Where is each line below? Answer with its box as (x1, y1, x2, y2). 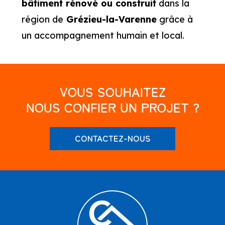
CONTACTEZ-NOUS (74, 132, 151, 145)
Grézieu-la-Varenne (63, 14, 157, 26)
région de (21, 14, 63, 26)
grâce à (156, 14, 193, 26)
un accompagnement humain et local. (21, 30, 184, 42)
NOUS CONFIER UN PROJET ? (26, 98, 199, 117)
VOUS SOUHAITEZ (59, 83, 166, 101)
